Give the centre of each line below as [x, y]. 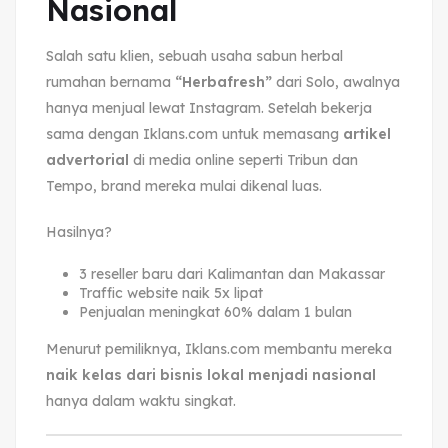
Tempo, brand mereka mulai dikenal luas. [184, 185]
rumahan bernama [110, 81]
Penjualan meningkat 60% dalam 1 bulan [215, 311]
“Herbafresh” [223, 81]
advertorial [87, 159]
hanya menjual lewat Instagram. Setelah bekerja [209, 107]
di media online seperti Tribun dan [243, 159]
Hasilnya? [79, 231]
